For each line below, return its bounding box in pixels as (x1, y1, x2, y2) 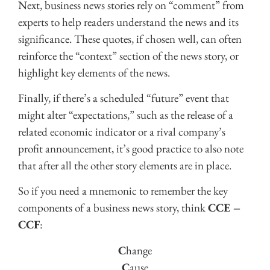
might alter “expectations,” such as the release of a (18, 107, 233, 122)
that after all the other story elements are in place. (18, 157, 231, 173)
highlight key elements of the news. (18, 64, 170, 80)
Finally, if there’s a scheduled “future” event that (18, 90, 229, 105)
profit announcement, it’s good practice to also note (18, 140, 243, 156)
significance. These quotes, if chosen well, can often (18, 31, 242, 46)
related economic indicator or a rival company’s (18, 124, 225, 139)
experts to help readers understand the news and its (18, 14, 239, 30)
